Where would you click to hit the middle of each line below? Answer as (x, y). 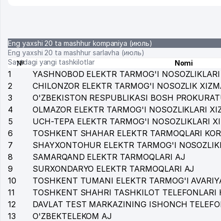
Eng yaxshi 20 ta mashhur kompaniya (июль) (80, 43)
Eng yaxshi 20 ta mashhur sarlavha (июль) (76, 53)
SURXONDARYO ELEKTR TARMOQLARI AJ (114, 169)
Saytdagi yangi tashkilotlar (51, 62)
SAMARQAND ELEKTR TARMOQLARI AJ (109, 157)
